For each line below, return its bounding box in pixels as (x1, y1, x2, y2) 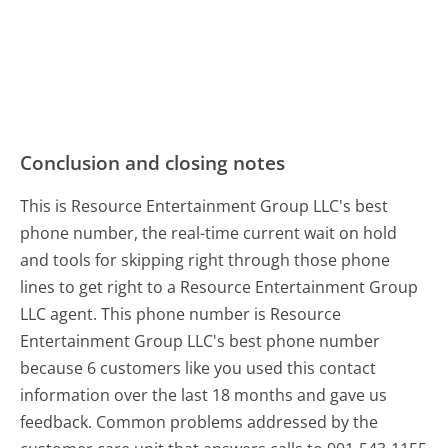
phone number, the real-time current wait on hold (20, 222, 398, 245)
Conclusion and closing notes (20, 149, 286, 177)
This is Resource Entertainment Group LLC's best (20, 195, 389, 218)
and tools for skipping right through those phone (20, 249, 391, 272)
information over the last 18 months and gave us (20, 384, 388, 407)
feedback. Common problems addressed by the (20, 411, 379, 434)
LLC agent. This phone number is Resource (20, 303, 342, 326)
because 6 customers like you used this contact (20, 357, 377, 380)
